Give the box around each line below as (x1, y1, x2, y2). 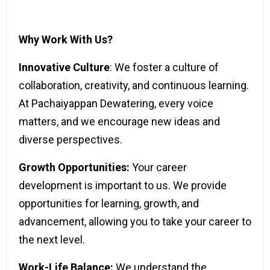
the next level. (19, 233, 85, 246)
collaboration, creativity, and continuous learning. (19, 79, 249, 92)
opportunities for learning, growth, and (19, 197, 199, 210)
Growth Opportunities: (19, 161, 130, 174)
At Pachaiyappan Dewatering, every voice (19, 97, 213, 110)
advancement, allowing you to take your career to (19, 215, 251, 228)
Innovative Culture (19, 61, 110, 74)
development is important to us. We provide (19, 179, 227, 192)
